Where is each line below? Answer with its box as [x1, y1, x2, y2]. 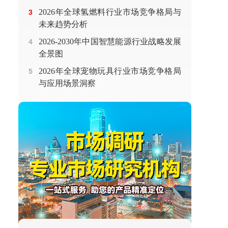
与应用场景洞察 [39, 79, 96, 88]
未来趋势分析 [39, 20, 88, 28]
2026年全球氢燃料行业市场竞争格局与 [39, 8, 181, 16]
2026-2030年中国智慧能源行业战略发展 [39, 37, 181, 46]
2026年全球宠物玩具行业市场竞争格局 [39, 67, 181, 75]
